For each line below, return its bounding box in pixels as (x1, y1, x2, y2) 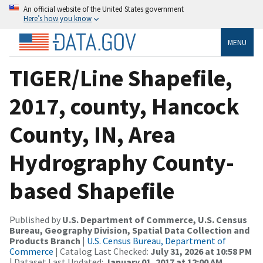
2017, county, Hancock (9, 91, 240, 121)
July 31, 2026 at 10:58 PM (150, 245, 252, 257)
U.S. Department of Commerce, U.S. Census (62, 213, 247, 225)
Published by (9, 213, 62, 225)
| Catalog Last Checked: (53, 245, 150, 257)
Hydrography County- (9, 147, 234, 177)
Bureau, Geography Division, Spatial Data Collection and (9, 224, 249, 236)
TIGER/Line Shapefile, (9, 63, 232, 93)
